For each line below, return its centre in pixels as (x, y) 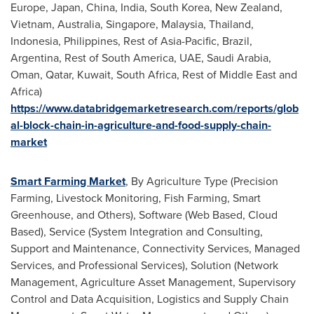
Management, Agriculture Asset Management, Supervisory (153, 282)
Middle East (248, 75)
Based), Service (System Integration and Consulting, (137, 232)
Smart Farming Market (68, 181)
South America (138, 58)
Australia (79, 24)
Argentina (35, 58)
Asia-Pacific (189, 41)
